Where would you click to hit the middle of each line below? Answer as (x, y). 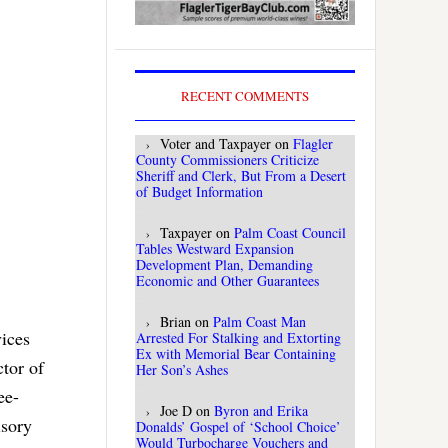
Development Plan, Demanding (224, 265)
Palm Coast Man (259, 322)
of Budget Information (199, 192)
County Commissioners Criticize (227, 160)
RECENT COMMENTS (245, 96)
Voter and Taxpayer (215, 144)
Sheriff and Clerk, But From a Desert (241, 176)
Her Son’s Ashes (182, 370)
